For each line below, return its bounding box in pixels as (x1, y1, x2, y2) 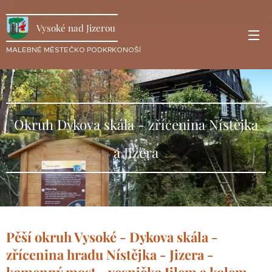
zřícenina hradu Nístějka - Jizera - (6, 245, 214, 263)
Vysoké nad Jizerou (36, 22, 115, 34)
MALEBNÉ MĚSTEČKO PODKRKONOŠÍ (6, 45, 141, 54)
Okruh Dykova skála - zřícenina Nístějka (14, 115, 258, 134)
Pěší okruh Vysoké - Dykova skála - (6, 228, 218, 246)
